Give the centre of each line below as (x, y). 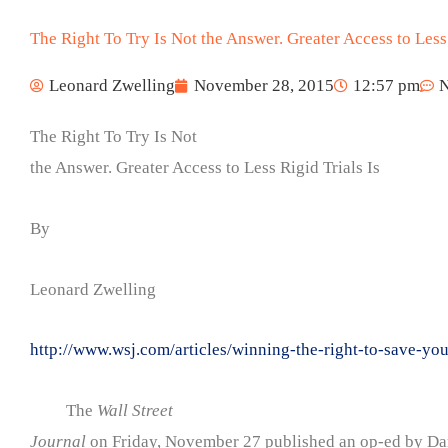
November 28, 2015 (264, 86)
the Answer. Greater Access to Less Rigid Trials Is (205, 168)
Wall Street (135, 411)
